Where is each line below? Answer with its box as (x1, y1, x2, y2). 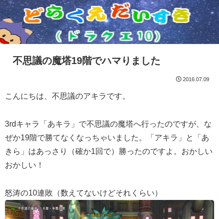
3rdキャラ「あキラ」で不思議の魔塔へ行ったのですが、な (5, 119, 212, 128)
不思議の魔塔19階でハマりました (13, 55, 160, 66)
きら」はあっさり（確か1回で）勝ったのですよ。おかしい (5, 147, 213, 155)
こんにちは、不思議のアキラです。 (5, 92, 130, 100)
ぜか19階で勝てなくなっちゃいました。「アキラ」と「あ (5, 133, 209, 142)
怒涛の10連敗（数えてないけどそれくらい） (5, 188, 162, 197)
